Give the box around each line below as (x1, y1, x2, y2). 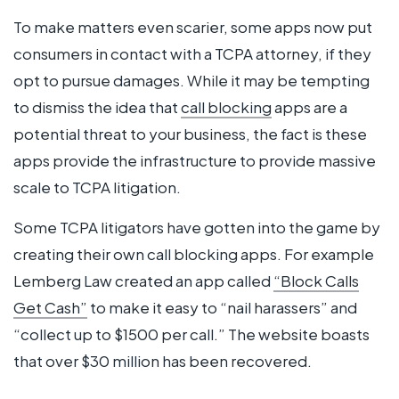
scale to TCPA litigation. (13, 177, 181, 198)
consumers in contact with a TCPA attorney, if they (13, 44, 371, 64)
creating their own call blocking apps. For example (13, 243, 374, 264)
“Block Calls (273, 270, 359, 290)
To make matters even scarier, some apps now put (13, 17, 372, 37)
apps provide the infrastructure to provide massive (13, 151, 376, 171)
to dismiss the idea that (13, 97, 181, 118)
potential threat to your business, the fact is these (13, 124, 367, 144)
